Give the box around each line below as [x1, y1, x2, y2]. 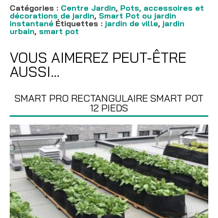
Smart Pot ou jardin [99, 10, 176, 20]
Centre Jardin [61, 2, 116, 13]
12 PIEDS [90, 101, 128, 114]
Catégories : [10, 2, 61, 13]
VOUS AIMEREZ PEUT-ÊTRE [10, 48, 186, 66]
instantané [10, 18, 54, 28]
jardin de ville [105, 18, 158, 28]
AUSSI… [10, 62, 60, 80]
